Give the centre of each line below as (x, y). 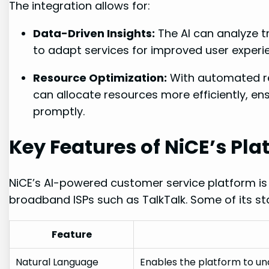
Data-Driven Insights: (94, 33)
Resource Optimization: (100, 77)
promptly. (59, 111)
